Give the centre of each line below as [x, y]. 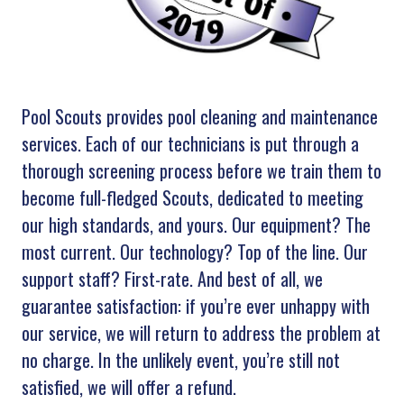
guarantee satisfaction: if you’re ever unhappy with [195, 305]
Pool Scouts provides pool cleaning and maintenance [199, 116]
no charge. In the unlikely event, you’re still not [180, 359]
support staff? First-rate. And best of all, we [172, 278]
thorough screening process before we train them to [201, 170]
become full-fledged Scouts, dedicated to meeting [192, 197]
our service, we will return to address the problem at [201, 332]
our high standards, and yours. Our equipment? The [196, 224]
